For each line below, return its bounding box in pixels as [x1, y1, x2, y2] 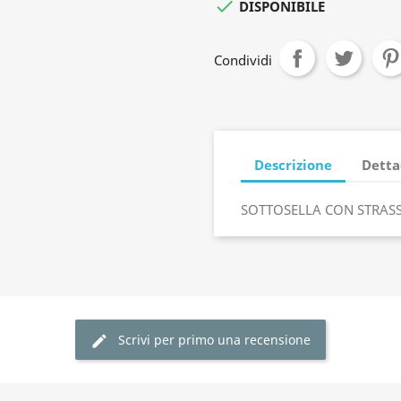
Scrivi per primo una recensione [118, 331, 311, 348]
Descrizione [254, 155, 332, 174]
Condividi [214, 51, 272, 69]
